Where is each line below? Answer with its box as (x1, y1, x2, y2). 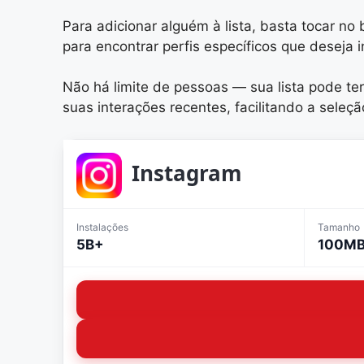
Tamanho (318, 220, 360, 233)
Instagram (132, 158, 242, 188)
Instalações (76, 220, 128, 233)
